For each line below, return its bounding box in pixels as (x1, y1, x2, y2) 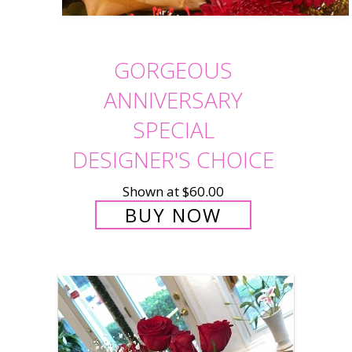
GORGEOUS (114, 54, 233, 85)
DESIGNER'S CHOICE (72, 144, 274, 174)
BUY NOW (125, 201, 222, 228)
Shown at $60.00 (123, 181, 224, 200)
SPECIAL (132, 114, 214, 145)
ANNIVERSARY (104, 84, 243, 115)
